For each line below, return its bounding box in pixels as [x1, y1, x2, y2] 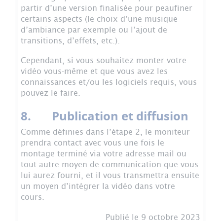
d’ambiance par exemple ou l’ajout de [21, 25, 167, 35]
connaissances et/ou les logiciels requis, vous [21, 77, 197, 87]
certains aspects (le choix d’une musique [21, 14, 178, 24]
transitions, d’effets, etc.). [21, 36, 120, 46]
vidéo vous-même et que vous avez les [21, 67, 168, 76]
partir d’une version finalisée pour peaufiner [21, 3, 192, 13]
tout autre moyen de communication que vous [21, 160, 198, 170]
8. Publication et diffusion [21, 107, 188, 124]
